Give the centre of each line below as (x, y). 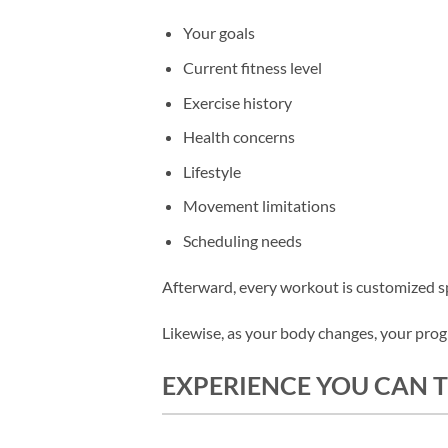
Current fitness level (252, 68)
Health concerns (238, 137)
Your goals (218, 33)
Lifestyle (211, 171)
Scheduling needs (242, 240)
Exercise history (237, 102)
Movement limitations (259, 206)
